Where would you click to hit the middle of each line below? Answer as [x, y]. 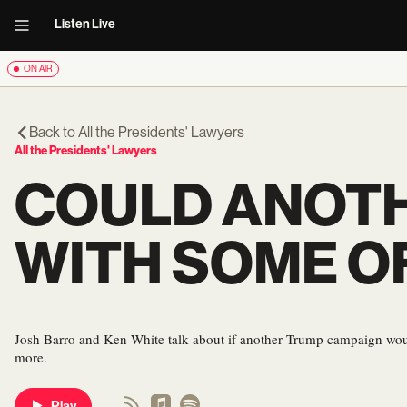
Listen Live [85, 24]
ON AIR [38, 69]
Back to [54, 132]
